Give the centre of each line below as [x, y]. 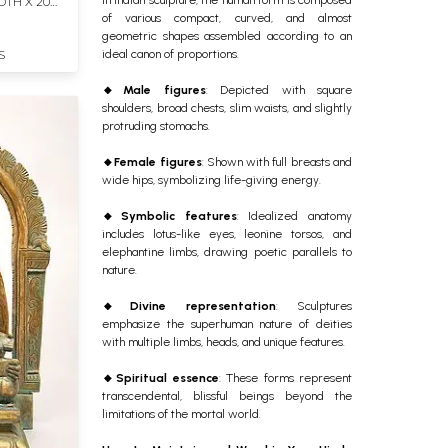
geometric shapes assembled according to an [227, 35]
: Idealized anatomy [294, 215]
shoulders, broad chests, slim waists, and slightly [227, 107]
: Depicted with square [279, 89]
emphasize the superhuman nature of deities [227, 323]
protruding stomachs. [156, 125]
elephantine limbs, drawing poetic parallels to [227, 251]
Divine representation [203, 305]
